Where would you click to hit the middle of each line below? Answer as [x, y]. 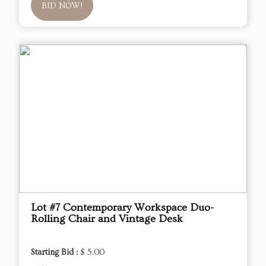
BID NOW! [62, 6]
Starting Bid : [56, 253]
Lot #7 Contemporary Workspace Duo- [122, 208]
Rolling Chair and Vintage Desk [107, 219]
